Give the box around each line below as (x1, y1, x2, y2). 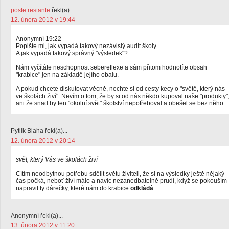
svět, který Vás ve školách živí (16, 156, 98, 163)
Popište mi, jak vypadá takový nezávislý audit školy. (16, 42, 157, 50)
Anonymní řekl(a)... (11, 212, 63, 219)
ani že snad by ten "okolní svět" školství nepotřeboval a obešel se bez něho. (16, 100, 225, 107)
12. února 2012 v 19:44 (11, 16, 75, 24)
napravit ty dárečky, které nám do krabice (16, 185, 130, 192)
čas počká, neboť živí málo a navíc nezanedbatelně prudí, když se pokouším (16, 177, 227, 185)
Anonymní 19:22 (16, 35, 61, 42)
